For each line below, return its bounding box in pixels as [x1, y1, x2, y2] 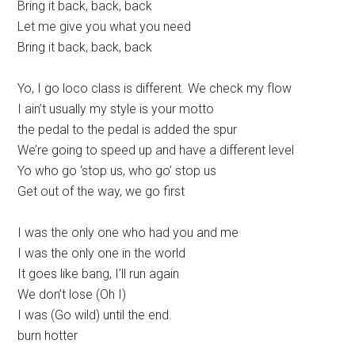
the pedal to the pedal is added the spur [17, 122, 238, 138]
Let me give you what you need [17, 19, 192, 35]
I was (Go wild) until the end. [17, 307, 173, 323]
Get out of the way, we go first [17, 184, 185, 200]
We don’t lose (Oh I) [17, 287, 127, 303]
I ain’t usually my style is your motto [17, 101, 215, 117]
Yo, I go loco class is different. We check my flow [17, 81, 292, 97]
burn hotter [17, 328, 78, 344]
